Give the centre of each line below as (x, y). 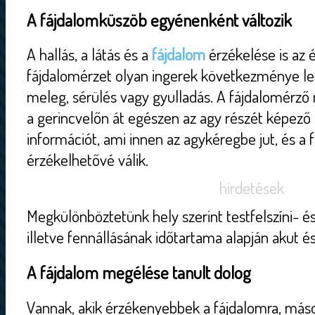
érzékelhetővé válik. (88, 160)
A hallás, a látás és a (89, 54)
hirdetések (252, 188)
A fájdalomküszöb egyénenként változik (159, 19)
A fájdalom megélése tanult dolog (139, 272)
